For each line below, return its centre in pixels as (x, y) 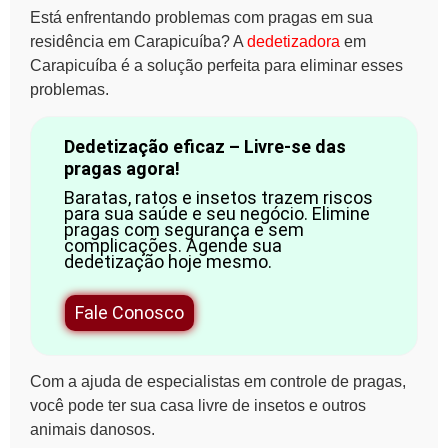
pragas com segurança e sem (183, 230)
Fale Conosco (129, 313)
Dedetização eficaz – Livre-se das (204, 147)
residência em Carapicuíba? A (138, 41)
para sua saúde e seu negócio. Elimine (216, 214)
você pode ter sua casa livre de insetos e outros (198, 406)
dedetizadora (293, 41)
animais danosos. (92, 430)
